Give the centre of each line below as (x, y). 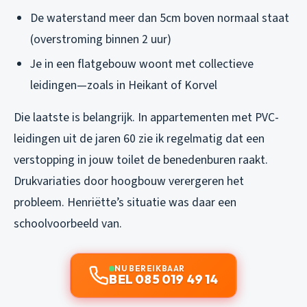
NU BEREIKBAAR (150, 269)
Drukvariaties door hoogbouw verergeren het (129, 182)
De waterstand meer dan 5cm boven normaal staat (160, 18)
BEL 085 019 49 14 (164, 280)
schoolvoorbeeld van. (68, 224)
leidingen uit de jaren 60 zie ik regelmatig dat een (139, 139)
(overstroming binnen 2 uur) (101, 39)
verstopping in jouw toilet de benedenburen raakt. (141, 160)
